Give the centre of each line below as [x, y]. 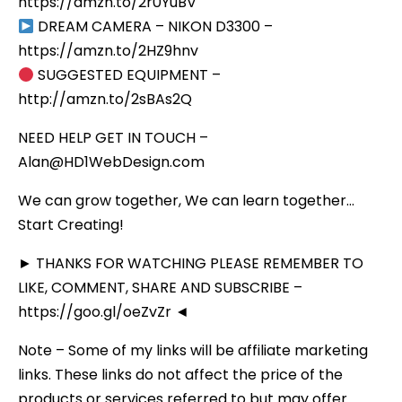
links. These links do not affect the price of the [180, 374]
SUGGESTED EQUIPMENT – [128, 74]
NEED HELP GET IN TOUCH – [113, 137]
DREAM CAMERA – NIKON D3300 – [154, 26]
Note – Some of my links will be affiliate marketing [193, 350]
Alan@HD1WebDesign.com [111, 162]
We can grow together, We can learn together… [186, 200]
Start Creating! [71, 224]
